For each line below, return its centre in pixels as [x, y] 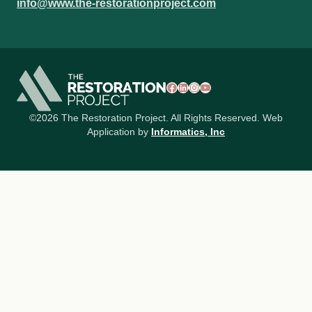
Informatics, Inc [188, 132]
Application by [119, 132]
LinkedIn [211, 81]
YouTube [234, 81]
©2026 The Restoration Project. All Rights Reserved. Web [156, 118]
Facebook [203, 81]
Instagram [226, 81]
